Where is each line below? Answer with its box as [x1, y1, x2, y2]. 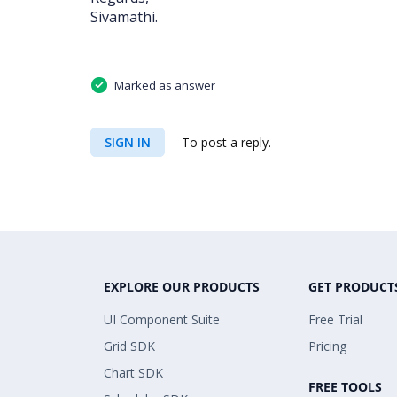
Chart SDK [104, 363, 163, 381]
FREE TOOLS [308, 378, 382, 395]
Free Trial [308, 310, 362, 328]
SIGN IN [105, 133, 151, 151]
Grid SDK [104, 337, 155, 354]
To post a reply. [178, 133, 271, 151]
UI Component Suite [104, 310, 220, 328]
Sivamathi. [90, 6, 161, 27]
